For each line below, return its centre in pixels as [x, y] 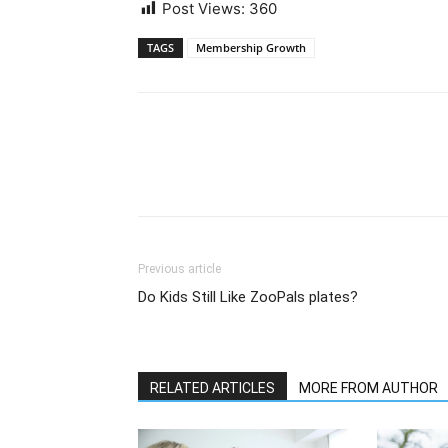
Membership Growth [251, 47]
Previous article [179, 268]
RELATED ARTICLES [212, 387]
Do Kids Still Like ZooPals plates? [248, 296]
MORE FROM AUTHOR [368, 387]
